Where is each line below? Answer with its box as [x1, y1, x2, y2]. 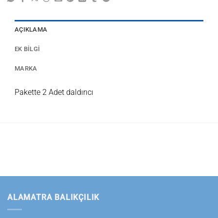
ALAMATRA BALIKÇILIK [7, 193, 100, 202]
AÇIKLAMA [15, 25, 48, 33]
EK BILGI [15, 45, 40, 53]
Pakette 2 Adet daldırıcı [15, 87, 97, 97]
